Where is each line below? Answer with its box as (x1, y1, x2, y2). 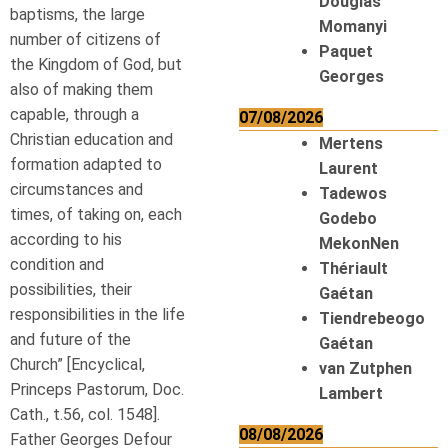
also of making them (10, 80, 153, 99)
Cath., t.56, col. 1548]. (10, 405, 160, 424)
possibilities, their (10, 280, 132, 299)
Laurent (318, 159, 378, 178)
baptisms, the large (10, 5, 145, 24)
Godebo (318, 209, 377, 228)
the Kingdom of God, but (10, 55, 182, 74)
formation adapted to (10, 155, 162, 174)
